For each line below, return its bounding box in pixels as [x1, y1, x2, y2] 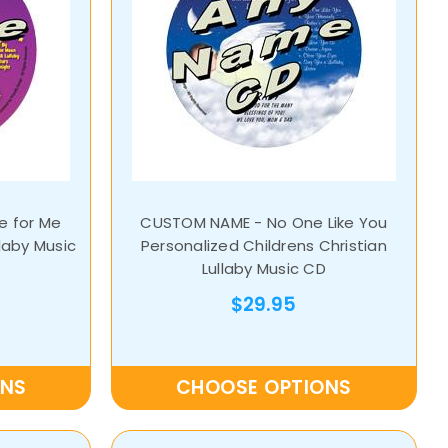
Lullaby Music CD [201, 258, 326, 280]
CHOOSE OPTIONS [175, 374, 352, 402]
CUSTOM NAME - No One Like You [140, 212, 388, 234]
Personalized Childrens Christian [140, 235, 387, 257]
